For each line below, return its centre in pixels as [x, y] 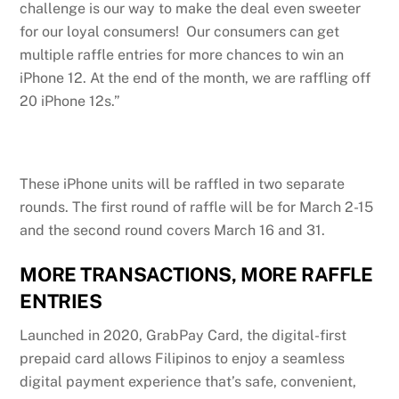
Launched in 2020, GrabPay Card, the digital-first [183, 336]
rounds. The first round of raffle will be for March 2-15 [197, 208]
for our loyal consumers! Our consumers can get [180, 31]
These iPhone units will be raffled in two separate [183, 184]
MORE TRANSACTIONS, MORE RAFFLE [196, 275]
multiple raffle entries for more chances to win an [182, 54]
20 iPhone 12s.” [72, 101]
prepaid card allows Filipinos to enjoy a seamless [183, 359]
